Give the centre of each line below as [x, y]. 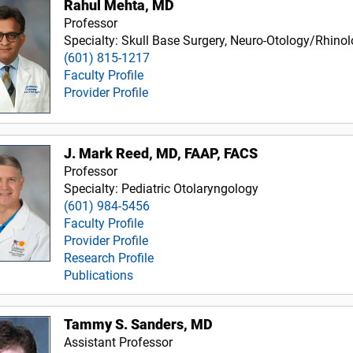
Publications [99, 275]
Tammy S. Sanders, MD [139, 324]
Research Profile [109, 258]
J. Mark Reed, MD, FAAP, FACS [161, 153]
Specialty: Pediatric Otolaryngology [162, 188]
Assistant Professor [119, 342]
